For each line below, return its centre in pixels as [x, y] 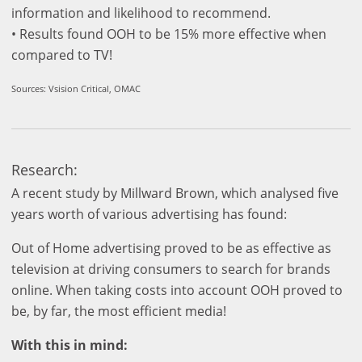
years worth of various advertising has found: [149, 215]
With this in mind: [69, 345]
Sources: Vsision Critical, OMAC [76, 88]
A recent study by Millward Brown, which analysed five [175, 194]
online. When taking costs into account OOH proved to [177, 290]
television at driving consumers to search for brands [171, 269]
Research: [44, 169]
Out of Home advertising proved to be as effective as [171, 248]
